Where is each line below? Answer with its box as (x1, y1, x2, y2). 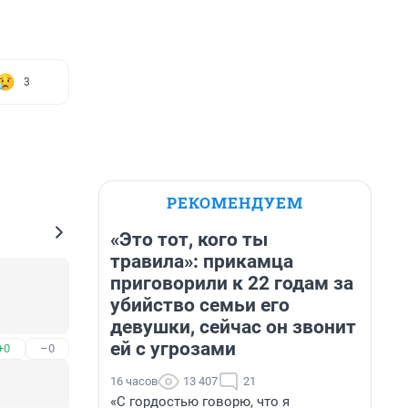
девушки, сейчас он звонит (110, 316, 356, 338)
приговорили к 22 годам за (110, 272, 353, 294)
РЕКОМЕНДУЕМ (167, 192, 303, 213)
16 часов (110, 374, 158, 388)
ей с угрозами (110, 338, 236, 360)
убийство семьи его (110, 294, 290, 316)
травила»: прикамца (110, 250, 293, 272)
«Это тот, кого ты (110, 229, 268, 250)
